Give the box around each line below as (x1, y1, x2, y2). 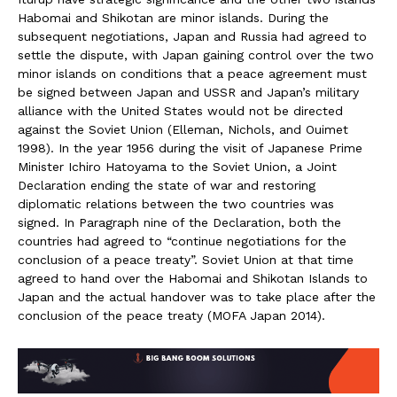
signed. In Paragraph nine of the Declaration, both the (18, 215, 341, 230)
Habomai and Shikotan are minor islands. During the (18, 11, 329, 26)
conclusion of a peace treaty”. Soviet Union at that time (18, 253, 354, 268)
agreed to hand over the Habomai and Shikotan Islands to (18, 271, 368, 286)
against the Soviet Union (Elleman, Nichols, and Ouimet (18, 122, 348, 137)
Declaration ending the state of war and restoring (18, 178, 315, 193)
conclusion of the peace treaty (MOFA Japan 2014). (18, 308, 325, 323)
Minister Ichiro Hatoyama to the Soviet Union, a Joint (18, 160, 337, 175)
